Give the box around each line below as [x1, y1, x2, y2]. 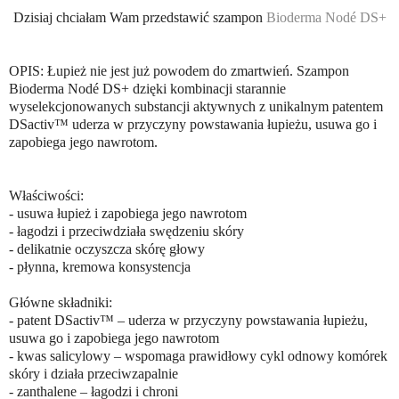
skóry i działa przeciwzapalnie [9, 365, 178, 381]
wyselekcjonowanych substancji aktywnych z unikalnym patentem [9, 98, 383, 114]
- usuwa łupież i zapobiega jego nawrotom [9, 205, 247, 221]
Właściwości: [9, 187, 84, 203]
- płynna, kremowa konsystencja [9, 258, 191, 274]
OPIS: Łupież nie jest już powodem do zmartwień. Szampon [9, 62, 349, 78]
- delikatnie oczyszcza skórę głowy [9, 240, 205, 256]
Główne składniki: [9, 294, 112, 310]
